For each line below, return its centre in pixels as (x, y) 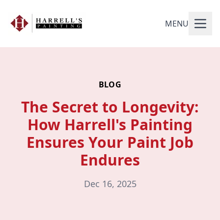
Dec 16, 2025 (110, 184)
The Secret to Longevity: (110, 107)
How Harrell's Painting (110, 124)
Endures (110, 160)
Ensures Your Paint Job (110, 142)
